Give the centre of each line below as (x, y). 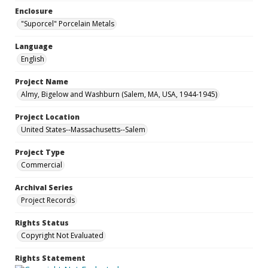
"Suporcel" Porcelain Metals (68, 24)
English (33, 59)
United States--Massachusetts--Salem (83, 130)
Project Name (42, 82)
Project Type (40, 152)
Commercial (42, 165)
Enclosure (34, 11)
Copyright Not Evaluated (62, 235)
